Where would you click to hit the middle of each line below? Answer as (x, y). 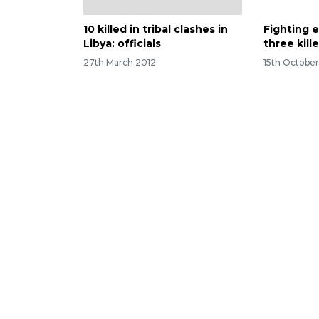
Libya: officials (122, 43)
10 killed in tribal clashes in (156, 29)
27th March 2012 (120, 62)
